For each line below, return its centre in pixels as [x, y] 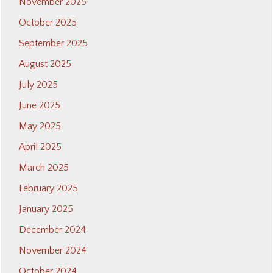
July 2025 [38, 85]
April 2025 [40, 147]
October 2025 [48, 23]
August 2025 [45, 64]
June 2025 [40, 106]
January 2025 [46, 209]
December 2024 [52, 230]
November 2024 [53, 251]
